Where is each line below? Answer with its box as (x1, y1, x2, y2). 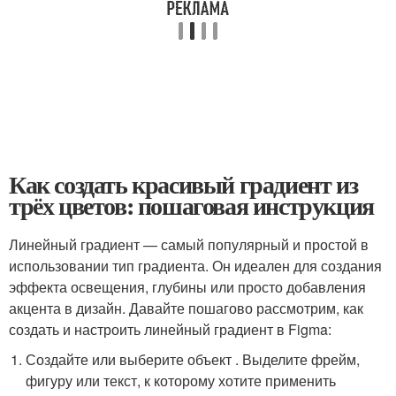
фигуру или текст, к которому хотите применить (26, 370, 337, 391)
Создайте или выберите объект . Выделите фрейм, (26, 349, 361, 369)
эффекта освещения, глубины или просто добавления (9, 277, 366, 297)
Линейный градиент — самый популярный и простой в (9, 234, 369, 255)
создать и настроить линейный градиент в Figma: (9, 319, 331, 339)
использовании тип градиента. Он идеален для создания (9, 255, 382, 276)
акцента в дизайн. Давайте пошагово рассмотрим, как (9, 298, 363, 318)
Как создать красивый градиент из (9, 166, 358, 202)
